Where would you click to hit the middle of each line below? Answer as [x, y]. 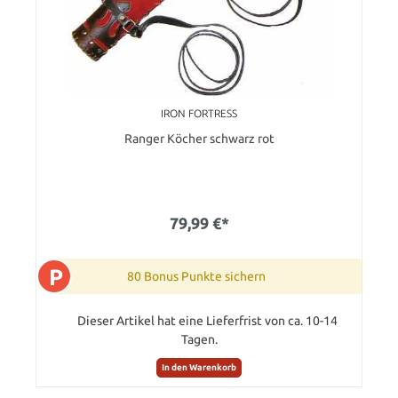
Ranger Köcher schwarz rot [199, 139]
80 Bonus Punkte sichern [196, 277]
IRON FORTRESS [199, 114]
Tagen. [199, 340]
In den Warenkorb [199, 368]
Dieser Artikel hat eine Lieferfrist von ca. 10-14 [207, 321]
